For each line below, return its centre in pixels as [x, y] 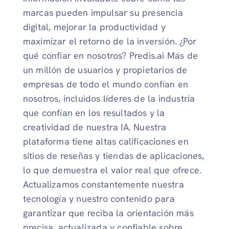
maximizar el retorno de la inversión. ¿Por [110, 41]
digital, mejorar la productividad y [94, 27]
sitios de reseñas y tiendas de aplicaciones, [113, 156]
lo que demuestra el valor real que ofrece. [112, 170]
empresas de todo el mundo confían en [105, 84]
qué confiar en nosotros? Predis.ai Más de [110, 56]
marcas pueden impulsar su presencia [103, 13]
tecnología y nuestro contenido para [99, 199]
